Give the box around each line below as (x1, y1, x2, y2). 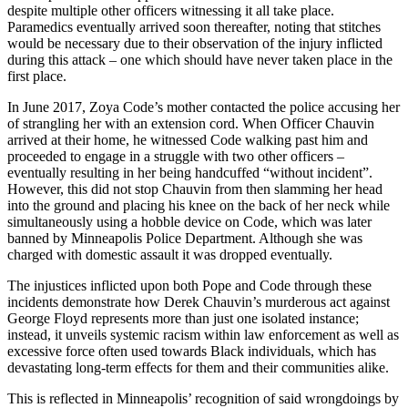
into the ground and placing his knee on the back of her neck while (7, 197, 390, 213)
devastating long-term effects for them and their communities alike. (7, 359, 389, 375)
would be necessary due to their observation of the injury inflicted (7, 35, 382, 51)
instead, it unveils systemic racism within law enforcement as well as (7, 326, 399, 342)
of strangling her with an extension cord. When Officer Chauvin (7, 115, 374, 131)
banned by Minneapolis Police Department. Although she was (7, 229, 362, 246)
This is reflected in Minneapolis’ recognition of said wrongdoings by (7, 390, 399, 406)
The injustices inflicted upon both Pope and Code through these (7, 277, 372, 293)
